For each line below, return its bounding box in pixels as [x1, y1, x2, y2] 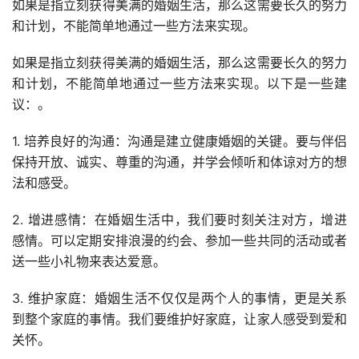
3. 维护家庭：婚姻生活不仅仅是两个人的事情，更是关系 [12, 290, 347, 307]
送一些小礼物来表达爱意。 [12, 253, 166, 270]
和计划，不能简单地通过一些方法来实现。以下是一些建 [12, 75, 347, 92]
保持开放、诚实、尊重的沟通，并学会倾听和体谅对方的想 [12, 154, 347, 171]
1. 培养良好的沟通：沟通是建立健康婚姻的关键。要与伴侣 [12, 133, 347, 150]
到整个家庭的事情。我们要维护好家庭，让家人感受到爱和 [12, 311, 347, 328]
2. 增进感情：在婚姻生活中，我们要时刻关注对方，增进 [12, 212, 347, 228]
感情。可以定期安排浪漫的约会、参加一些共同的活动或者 [12, 232, 347, 249]
